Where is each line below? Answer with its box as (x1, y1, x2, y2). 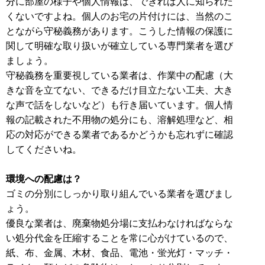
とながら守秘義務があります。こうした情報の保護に (6, 24, 233, 37)
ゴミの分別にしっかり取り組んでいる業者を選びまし (6, 187, 233, 199)
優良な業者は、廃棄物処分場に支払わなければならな (6, 216, 233, 229)
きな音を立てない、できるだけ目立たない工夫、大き (6, 83, 233, 96)
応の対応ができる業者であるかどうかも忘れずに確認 (6, 128, 233, 140)
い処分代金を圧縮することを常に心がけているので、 (6, 231, 233, 244)
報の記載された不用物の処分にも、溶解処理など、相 (6, 113, 233, 125)
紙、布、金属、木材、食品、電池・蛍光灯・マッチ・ (6, 246, 233, 258)
